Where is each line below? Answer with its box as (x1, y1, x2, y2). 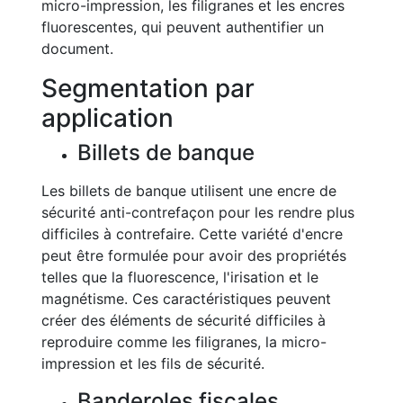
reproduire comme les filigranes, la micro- (41, 333, 327, 351)
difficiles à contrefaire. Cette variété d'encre (41, 225, 343, 243)
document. (41, 40, 113, 58)
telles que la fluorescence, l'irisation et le (41, 268, 318, 286)
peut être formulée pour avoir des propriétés (41, 246, 346, 264)
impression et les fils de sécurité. (41, 354, 264, 372)
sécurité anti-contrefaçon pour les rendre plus (41, 203, 354, 221)
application (41, 103, 174, 133)
